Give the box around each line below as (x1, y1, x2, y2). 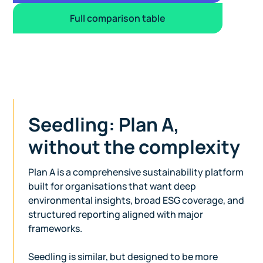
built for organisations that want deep (28, 180, 197, 193)
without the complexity (28, 134, 241, 160)
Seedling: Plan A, (28, 112, 180, 138)
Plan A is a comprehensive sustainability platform (28, 166, 244, 179)
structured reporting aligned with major (28, 208, 204, 221)
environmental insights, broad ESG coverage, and (28, 194, 245, 207)
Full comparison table (70, 12, 166, 25)
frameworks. (28, 222, 83, 235)
